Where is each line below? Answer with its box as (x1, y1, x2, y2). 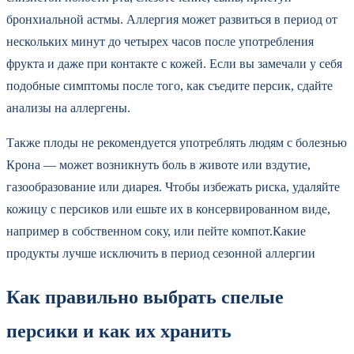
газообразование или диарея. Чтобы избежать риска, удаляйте (6, 180, 340, 194)
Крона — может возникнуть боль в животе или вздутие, (6, 158, 311, 172)
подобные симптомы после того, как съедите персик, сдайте (6, 79, 333, 93)
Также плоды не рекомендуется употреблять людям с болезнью (6, 136, 347, 150)
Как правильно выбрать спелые (6, 286, 284, 307)
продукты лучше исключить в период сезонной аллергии (6, 247, 315, 261)
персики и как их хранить (6, 320, 232, 341)
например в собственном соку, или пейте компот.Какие (6, 224, 306, 239)
